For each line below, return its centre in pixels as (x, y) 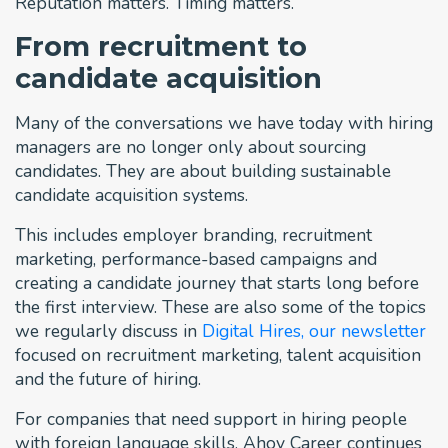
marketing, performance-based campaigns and (196, 258)
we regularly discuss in (108, 330)
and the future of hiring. (108, 378)
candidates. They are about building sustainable (203, 170)
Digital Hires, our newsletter (314, 330)
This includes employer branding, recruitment (193, 234)
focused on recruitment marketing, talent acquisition (218, 354)
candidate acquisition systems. (131, 194)
